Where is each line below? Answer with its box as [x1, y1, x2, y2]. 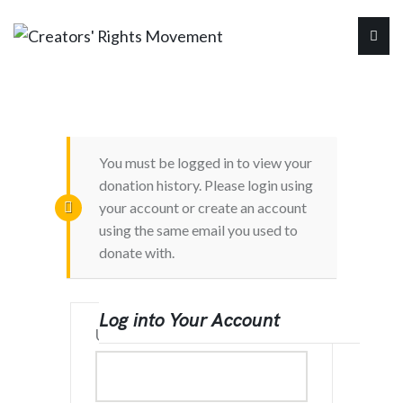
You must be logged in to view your [99, 154, 312, 172]
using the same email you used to [99, 221, 298, 239]
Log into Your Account [98, 307, 280, 332]
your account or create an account [99, 199, 307, 217]
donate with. [99, 244, 175, 262]
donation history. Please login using [99, 176, 313, 194]
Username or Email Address [94, 325, 287, 345]
